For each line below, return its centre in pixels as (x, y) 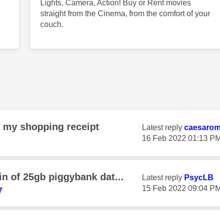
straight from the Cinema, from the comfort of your (125, 14)
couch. (52, 25)
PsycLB (199, 178)
